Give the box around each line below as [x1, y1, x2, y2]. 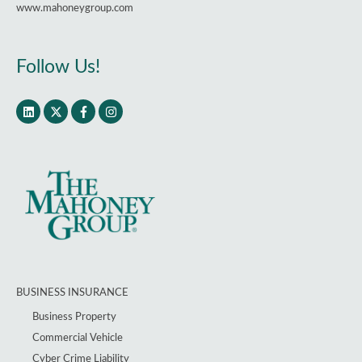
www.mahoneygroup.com [16, 2, 133, 14]
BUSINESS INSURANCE [16, 287, 128, 299]
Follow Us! [16, 58, 100, 77]
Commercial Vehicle [32, 331, 123, 343]
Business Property [32, 310, 116, 322]
